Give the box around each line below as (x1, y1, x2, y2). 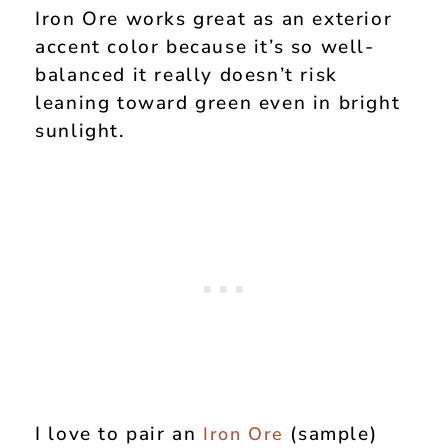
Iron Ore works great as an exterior (35, 6, 393, 33)
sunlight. (35, 118, 125, 145)
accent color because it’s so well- (35, 34, 375, 61)
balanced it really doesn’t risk (35, 62, 338, 89)
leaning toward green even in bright (35, 90, 401, 117)
